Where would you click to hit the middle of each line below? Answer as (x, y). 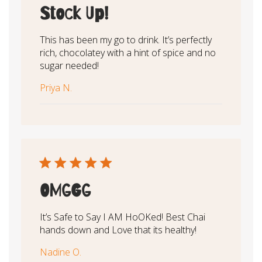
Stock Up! (74, 13)
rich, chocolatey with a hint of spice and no (127, 52)
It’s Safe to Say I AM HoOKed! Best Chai (122, 217)
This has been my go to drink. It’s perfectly (125, 39)
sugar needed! (69, 65)
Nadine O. (60, 252)
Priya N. (56, 87)
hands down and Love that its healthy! (118, 230)
